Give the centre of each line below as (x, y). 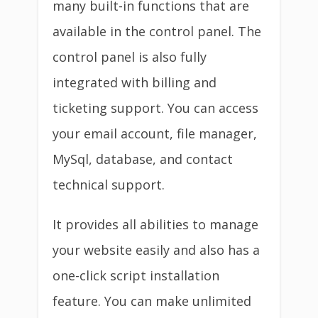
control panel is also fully (130, 57)
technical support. (109, 185)
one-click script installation (136, 275)
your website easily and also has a (156, 250)
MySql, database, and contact (143, 159)
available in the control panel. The (157, 31)
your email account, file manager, (155, 133)
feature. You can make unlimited (152, 301)
